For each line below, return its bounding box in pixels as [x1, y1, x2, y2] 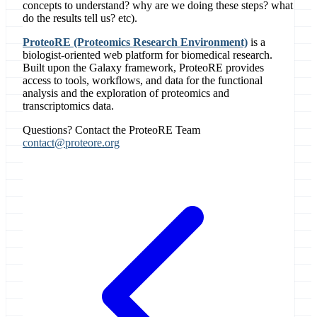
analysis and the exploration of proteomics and [23, 86, 229, 99]
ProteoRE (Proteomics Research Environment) [23, 35, 248, 48]
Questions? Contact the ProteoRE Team [23, 123, 200, 136]
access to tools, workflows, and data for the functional [23, 74, 263, 86]
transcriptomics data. [23, 99, 114, 112]
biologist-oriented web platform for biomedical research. [23, 48, 272, 61]
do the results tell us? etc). [23, 11, 137, 24]
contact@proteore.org [23, 136, 120, 149]
